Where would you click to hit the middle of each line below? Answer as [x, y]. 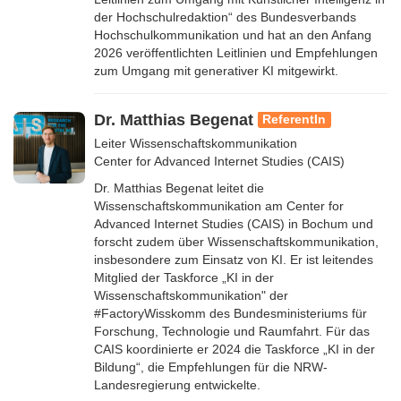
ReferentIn [294, 119]
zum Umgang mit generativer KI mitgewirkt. [216, 70]
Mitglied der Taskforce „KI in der [184, 277]
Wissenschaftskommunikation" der [191, 295]
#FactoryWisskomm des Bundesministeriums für [230, 313]
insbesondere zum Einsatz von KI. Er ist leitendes [234, 259]
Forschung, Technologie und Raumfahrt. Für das [232, 331]
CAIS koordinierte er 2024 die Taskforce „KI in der [235, 349]
